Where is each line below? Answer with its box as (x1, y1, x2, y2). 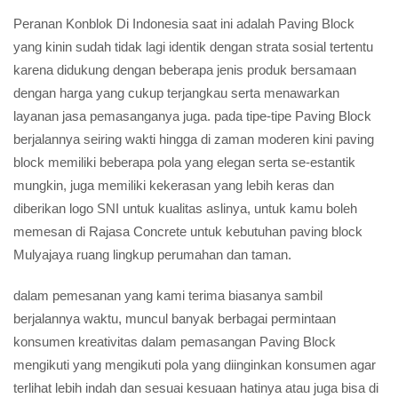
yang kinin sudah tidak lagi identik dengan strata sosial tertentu (13, 39, 373, 54)
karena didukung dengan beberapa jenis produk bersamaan (13, 62, 356, 77)
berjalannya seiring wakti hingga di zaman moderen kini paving (13, 131, 374, 147)
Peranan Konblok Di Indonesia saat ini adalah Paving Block (13, 16, 354, 31)
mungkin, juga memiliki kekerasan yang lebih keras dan (13, 178, 334, 193)
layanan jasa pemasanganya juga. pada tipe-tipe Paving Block (13, 108, 371, 123)
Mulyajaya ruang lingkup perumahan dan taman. (13, 247, 291, 262)
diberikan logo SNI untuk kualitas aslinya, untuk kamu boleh (13, 201, 357, 216)
